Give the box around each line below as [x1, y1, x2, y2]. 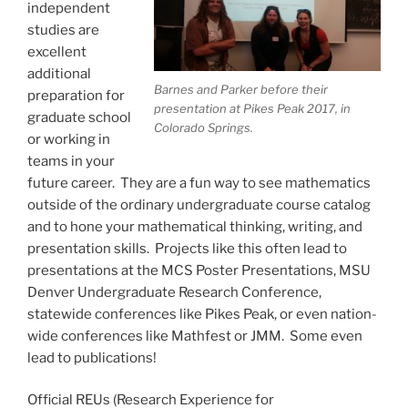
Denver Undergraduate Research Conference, [27, 283, 321, 301]
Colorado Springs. [154, 120, 253, 136]
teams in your [27, 152, 115, 169]
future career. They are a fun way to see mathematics [27, 174, 371, 191]
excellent [27, 43, 87, 60]
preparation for [27, 87, 125, 104]
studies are [27, 21, 99, 38]
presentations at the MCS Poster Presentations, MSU [27, 261, 371, 279]
